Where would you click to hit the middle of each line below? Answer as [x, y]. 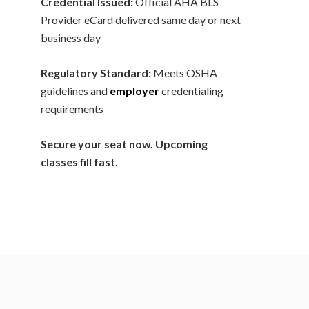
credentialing [191, 91]
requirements [72, 109]
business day [71, 38]
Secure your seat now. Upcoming [124, 144]
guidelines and [75, 91]
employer [134, 91]
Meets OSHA [184, 73]
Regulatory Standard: [96, 73]
